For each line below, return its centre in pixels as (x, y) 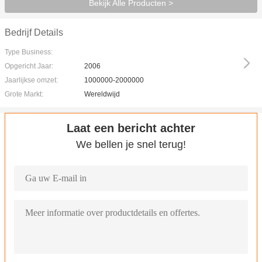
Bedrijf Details (34, 32)
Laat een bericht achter (131, 128)
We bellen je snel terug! (131, 144)
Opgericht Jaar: (29, 66)
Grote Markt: (24, 94)
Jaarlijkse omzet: (31, 80)
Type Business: (29, 52)
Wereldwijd (102, 94)
